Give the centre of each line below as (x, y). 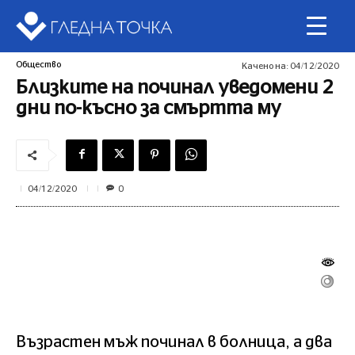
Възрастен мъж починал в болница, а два (174, 342)
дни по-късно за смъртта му (149, 109)
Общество (38, 65)
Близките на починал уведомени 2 (174, 88)
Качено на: (265, 66)
